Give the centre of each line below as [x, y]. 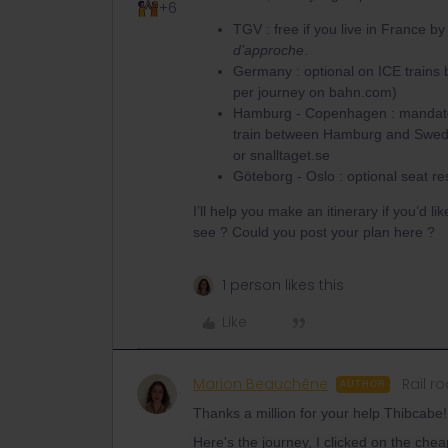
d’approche [268, 50]
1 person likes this [283, 285]
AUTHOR [363, 384]
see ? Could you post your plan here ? [314, 232]
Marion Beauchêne [260, 384]
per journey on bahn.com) [315, 92]
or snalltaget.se [281, 155]
